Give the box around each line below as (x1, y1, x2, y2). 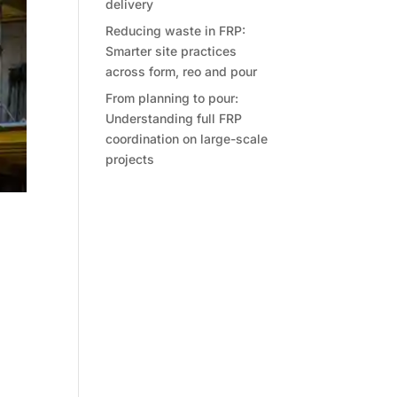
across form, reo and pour (105, 64, 258, 79)
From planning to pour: (105, 90, 239, 105)
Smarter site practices (105, 43, 237, 58)
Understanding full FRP (105, 111, 243, 126)
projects (105, 152, 155, 167)
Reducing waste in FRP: (105, 23, 246, 38)
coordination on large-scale (105, 131, 269, 146)
